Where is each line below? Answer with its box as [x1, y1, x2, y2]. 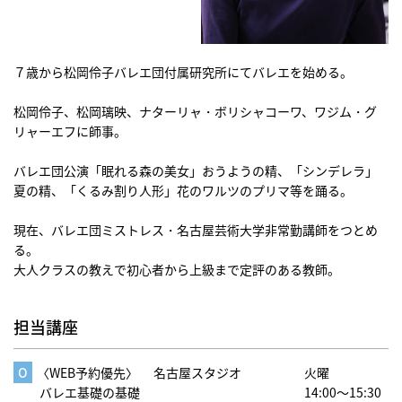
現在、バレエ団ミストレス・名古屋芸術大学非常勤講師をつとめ [13, 221, 378, 240]
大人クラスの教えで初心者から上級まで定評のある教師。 [13, 260, 340, 279]
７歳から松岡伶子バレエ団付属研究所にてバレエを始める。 [13, 63, 353, 82]
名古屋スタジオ [153, 363, 242, 382]
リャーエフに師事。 [13, 122, 127, 141]
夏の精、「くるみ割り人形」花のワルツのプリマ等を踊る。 [13, 181, 353, 200]
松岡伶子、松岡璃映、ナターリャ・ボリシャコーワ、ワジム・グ [13, 102, 377, 121]
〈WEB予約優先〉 [37, 363, 138, 382]
